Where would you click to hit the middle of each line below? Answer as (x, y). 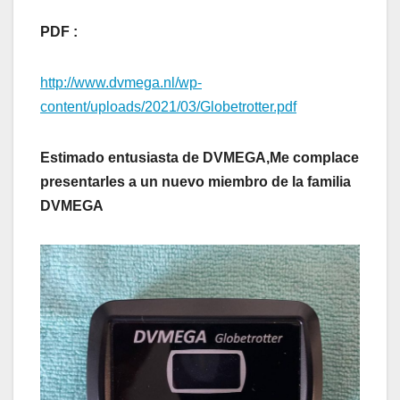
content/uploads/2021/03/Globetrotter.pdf (168, 107)
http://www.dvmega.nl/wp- (121, 83)
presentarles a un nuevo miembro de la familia (196, 182)
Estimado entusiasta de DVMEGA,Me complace (200, 158)
